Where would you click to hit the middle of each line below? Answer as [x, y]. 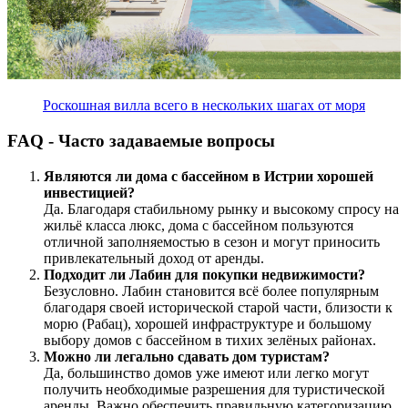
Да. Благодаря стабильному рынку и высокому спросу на [221, 209]
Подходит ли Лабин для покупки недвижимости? [204, 274]
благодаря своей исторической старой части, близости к [218, 307]
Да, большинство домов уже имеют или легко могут [206, 372]
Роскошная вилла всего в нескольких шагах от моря [204, 106]
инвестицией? [89, 192]
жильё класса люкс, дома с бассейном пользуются [199, 225]
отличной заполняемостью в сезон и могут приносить [212, 241]
